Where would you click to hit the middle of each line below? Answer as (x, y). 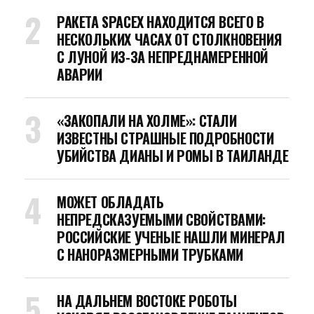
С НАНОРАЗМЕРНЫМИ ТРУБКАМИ (150, 254)
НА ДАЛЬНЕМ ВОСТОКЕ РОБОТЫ (147, 301)
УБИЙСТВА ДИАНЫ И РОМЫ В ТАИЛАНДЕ (173, 156)
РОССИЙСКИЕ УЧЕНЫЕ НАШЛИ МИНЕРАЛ (171, 237)
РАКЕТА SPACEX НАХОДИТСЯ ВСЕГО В (161, 22)
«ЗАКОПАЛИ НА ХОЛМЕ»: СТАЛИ (147, 121)
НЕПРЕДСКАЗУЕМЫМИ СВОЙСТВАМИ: (161, 219)
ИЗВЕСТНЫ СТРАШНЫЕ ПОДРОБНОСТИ (165, 138)
